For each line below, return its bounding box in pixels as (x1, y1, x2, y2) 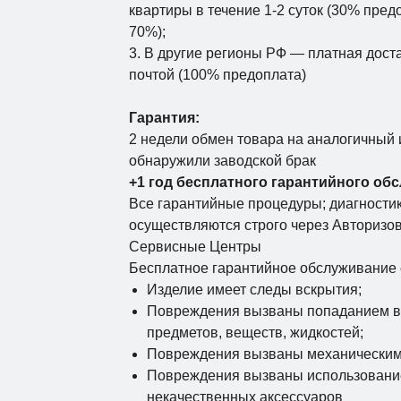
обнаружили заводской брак (129, 153, 316, 168)
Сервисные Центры (129, 239, 261, 254)
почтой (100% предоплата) (129, 67, 306, 82)
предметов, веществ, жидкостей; (147, 325, 363, 340)
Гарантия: (129, 110, 200, 125)
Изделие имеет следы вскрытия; (147, 282, 362, 297)
